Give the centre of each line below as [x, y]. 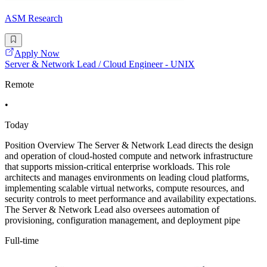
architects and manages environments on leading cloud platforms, [127, 177]
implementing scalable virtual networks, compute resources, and [125, 188]
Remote [19, 84]
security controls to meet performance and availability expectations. [131, 198]
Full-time [22, 240]
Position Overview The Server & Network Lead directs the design [129, 145]
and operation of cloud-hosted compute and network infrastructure [129, 156]
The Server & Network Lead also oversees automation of [112, 209]
